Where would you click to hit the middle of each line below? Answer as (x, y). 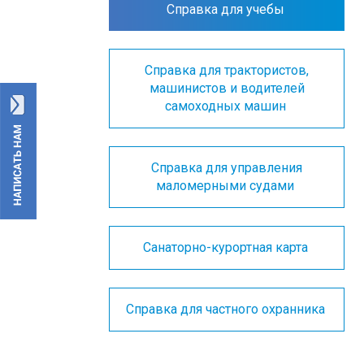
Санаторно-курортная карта (227, 247)
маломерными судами (227, 186)
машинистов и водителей (227, 88)
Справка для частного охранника (227, 309)
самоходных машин (227, 106)
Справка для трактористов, (227, 70)
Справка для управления (227, 168)
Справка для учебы (227, 9)
